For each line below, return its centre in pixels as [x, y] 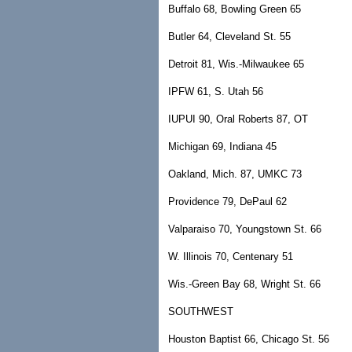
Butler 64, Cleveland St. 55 [229, 37]
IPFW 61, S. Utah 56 [216, 92]
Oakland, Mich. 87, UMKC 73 [235, 174]
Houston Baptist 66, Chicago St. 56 [249, 339]
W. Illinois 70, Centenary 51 [231, 257]
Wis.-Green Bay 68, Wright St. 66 [244, 284]
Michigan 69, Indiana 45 [222, 147]
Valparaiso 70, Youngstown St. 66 [245, 229]
